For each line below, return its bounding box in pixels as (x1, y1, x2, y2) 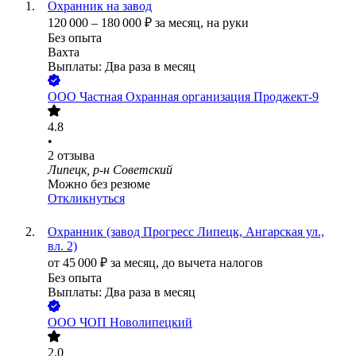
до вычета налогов (162, 256, 263, 270)
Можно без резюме (48, 177, 150, 192)
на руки (207, 16, 249, 30)
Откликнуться (48, 192, 125, 206)
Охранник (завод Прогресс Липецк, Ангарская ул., (48, 225, 324, 239)
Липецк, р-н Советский (48, 163, 172, 177)
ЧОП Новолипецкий (79, 315, 192, 330)
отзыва (57, 149, 95, 163)
